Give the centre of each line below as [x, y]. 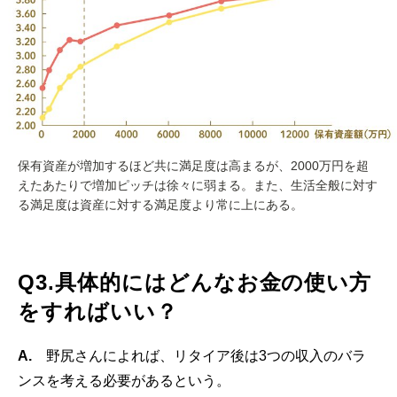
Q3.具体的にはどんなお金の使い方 [195, 283]
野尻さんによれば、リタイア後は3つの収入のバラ [206, 356]
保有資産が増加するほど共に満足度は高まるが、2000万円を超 [193, 166]
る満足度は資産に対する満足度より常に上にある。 [160, 205]
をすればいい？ [98, 312]
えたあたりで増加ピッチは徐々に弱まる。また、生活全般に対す [198, 186]
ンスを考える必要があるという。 [124, 381]
